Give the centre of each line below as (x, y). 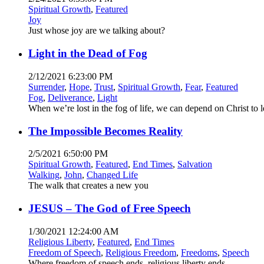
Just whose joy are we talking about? (97, 31)
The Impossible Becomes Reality (105, 131)
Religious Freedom (141, 252)
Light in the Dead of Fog (88, 54)
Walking (44, 175)
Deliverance (70, 97)
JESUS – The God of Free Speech (110, 208)
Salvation (195, 164)
